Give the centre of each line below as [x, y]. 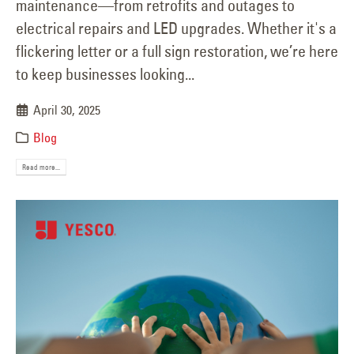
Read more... [41, 168]
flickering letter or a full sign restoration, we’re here [177, 51]
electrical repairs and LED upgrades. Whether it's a [176, 28]
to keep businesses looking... [105, 74]
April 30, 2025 [67, 110]
